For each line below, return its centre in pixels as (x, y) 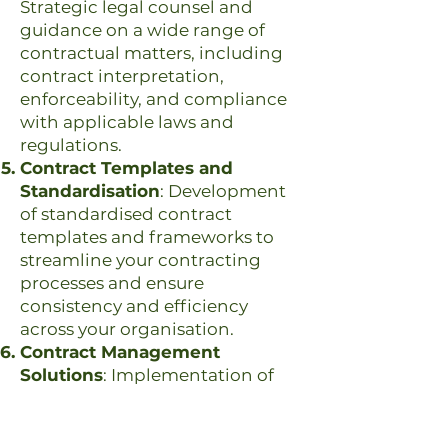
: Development (223, 191)
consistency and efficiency (134, 306)
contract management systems (154, 398)
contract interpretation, (122, 76)
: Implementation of (188, 375)
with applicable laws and (127, 122)
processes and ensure (112, 283)
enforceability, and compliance (153, 99)
